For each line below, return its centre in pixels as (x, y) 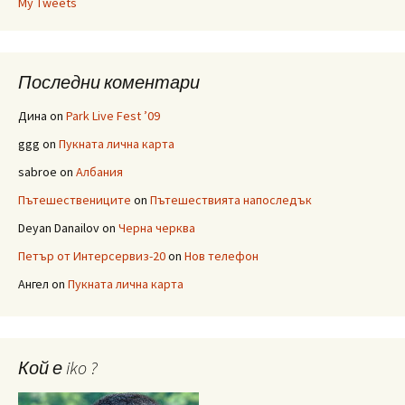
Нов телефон (221, 256)
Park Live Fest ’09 (113, 116)
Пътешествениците (75, 200)
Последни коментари (109, 82)
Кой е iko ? (58, 367)
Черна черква (157, 228)
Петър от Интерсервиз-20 (92, 256)
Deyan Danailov (59, 228)
